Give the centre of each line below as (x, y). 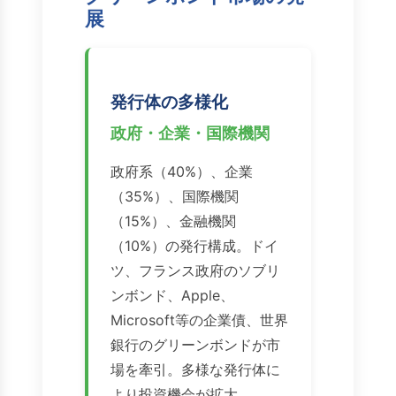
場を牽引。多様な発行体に (195, 370)
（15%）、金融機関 (173, 221)
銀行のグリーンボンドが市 (195, 345)
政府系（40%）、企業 (182, 172)
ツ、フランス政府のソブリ (195, 271)
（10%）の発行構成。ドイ (194, 246)
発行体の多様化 (169, 102)
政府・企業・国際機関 (190, 133)
